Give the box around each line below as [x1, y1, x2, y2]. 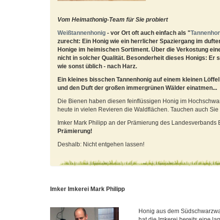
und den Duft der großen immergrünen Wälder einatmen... [57, 84, 217, 91]
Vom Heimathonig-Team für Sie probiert [57, 16, 168, 23]
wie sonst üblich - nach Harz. [57, 63, 137, 70]
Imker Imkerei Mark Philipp [50, 186, 125, 192]
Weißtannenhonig [57, 29, 106, 36]
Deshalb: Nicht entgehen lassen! [57, 141, 144, 148]
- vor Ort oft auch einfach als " [106, 29, 191, 36]
